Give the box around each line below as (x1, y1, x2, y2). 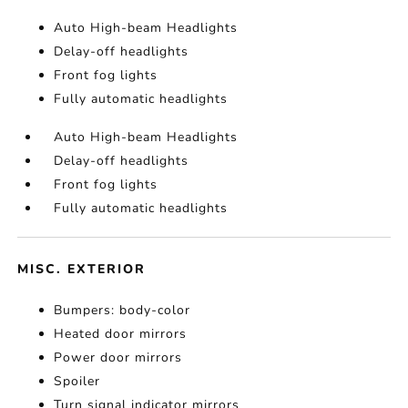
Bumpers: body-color (54, 301, 191, 319)
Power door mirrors (54, 349, 183, 366)
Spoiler (54, 372, 101, 390)
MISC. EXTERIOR (17, 260, 147, 278)
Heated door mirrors (54, 325, 188, 342)
